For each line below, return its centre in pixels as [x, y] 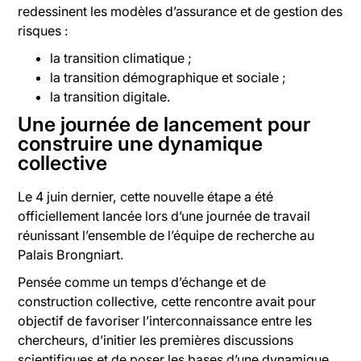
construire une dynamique [141, 144]
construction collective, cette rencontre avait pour [167, 301]
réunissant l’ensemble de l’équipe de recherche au [166, 235]
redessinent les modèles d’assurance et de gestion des [180, 12]
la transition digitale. [111, 97]
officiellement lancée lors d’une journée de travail [164, 216]
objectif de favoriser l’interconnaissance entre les [165, 320]
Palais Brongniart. [71, 254]
